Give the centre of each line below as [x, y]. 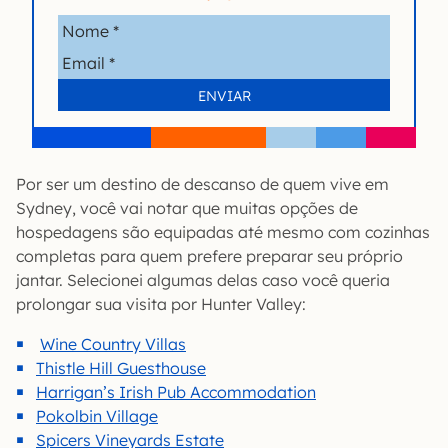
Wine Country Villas [113, 343]
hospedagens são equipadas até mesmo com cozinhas [223, 231]
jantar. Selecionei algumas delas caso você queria [203, 279]
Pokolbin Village [97, 415]
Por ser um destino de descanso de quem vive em [202, 183]
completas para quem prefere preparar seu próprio [209, 255]
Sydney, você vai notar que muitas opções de [187, 207]
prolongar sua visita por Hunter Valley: [161, 303]
